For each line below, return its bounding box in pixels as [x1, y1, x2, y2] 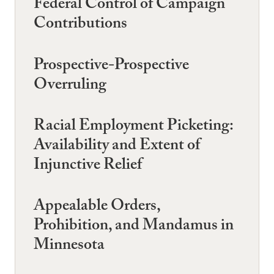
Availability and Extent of [34, 133, 200, 160]
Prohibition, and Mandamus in [34, 213, 234, 240]
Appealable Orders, [34, 194, 160, 221]
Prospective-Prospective [34, 53, 189, 80]
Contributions [34, 12, 127, 39]
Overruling [34, 72, 106, 100]
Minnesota [34, 233, 105, 260]
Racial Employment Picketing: [34, 113, 233, 141]
